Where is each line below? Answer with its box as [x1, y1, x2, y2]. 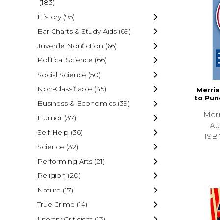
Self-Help [37, 128, 69, 137]
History [37, 12, 61, 22]
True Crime [37, 200, 75, 209]
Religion [37, 171, 66, 180]
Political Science [37, 55, 93, 65]
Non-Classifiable [37, 84, 92, 94]
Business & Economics [37, 99, 116, 108]
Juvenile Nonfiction [37, 41, 103, 50]
